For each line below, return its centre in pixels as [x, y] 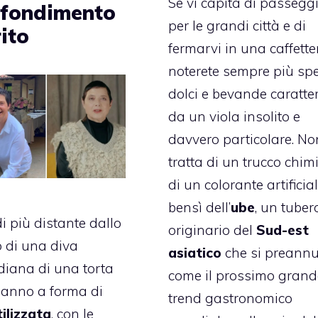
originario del [213, 230]
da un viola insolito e [235, 116]
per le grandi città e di [237, 25]
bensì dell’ [200, 207]
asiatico [195, 252]
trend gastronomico [231, 298]
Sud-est [283, 230]
